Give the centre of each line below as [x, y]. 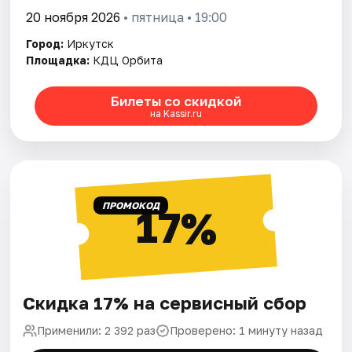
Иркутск [91, 44]
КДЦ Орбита [128, 60]
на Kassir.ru [176, 113]
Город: [45, 44]
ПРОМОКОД [130, 206]
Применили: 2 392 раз [97, 331]
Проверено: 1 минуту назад [247, 331]
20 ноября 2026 [73, 18]
